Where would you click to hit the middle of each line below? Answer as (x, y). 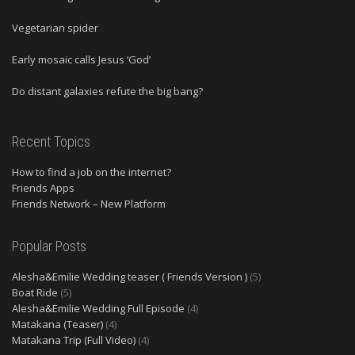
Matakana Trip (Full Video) (74, 340)
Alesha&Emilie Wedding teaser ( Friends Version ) (130, 276)
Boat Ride (35, 292)
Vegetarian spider (55, 27)
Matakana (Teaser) (57, 324)
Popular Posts (49, 246)
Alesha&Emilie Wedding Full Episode (98, 308)
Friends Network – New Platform (89, 203)
